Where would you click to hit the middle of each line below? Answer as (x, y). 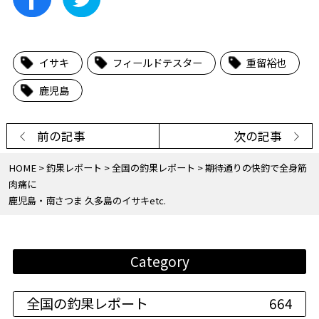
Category (159, 261)
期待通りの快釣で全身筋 (256, 167)
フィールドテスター (158, 63)
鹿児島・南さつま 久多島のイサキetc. (87, 200)
